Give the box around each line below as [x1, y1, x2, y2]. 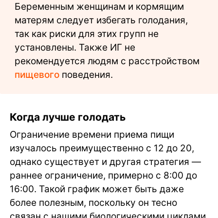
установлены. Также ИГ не [15, 41, 135, 53]
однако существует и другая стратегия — [10, 156, 201, 167]
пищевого [15, 69, 59, 80]
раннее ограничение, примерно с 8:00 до [10, 169, 197, 181]
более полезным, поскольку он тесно [10, 197, 177, 208]
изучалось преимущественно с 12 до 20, [10, 142, 194, 154]
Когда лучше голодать [10, 110, 126, 123]
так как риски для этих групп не [15, 28, 159, 39]
